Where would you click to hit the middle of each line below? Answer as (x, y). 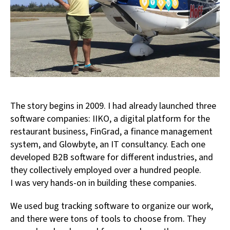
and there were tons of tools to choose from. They (108, 219)
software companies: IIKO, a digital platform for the (110, 119)
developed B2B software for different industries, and (112, 158)
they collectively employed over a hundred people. (106, 170)
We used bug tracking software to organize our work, (112, 206)
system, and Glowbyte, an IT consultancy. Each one (108, 145)
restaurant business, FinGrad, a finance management (111, 132)
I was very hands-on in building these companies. (103, 183)
